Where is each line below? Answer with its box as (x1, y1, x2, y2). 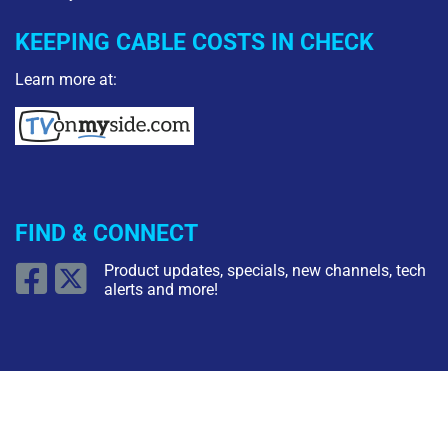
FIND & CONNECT (15, 219, 198, 246)
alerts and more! (103, 280, 218, 300)
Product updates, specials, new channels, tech (103, 261, 426, 281)
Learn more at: (15, 69, 117, 89)
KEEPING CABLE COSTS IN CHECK (15, 29, 374, 56)
